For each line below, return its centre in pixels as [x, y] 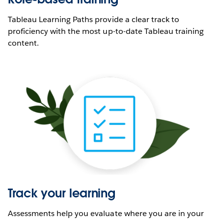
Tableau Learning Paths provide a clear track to [94, 20]
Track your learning [62, 193]
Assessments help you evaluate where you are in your [106, 214]
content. [24, 43]
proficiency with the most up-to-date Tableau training [106, 31]
